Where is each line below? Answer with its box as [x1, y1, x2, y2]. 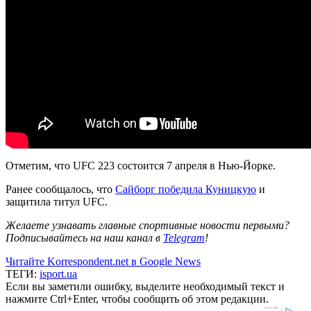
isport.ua [40, 267, 77, 280]
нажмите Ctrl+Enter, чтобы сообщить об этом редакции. [6, 292, 269, 305]
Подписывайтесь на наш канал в [6, 231, 163, 244]
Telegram [163, 231, 205, 244]
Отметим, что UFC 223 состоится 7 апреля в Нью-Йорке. [6, 159, 276, 171]
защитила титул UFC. [6, 195, 108, 208]
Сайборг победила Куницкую [115, 183, 256, 195]
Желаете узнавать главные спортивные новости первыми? [6, 219, 289, 231]
